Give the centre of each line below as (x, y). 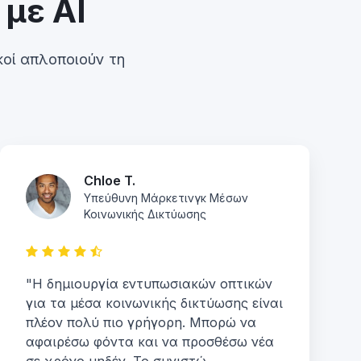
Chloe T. (110, 180)
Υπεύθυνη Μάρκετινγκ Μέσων (166, 198)
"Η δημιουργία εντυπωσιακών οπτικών (149, 284)
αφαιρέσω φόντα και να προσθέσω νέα (150, 342)
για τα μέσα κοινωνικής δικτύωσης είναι (154, 303)
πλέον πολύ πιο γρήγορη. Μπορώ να (141, 322)
